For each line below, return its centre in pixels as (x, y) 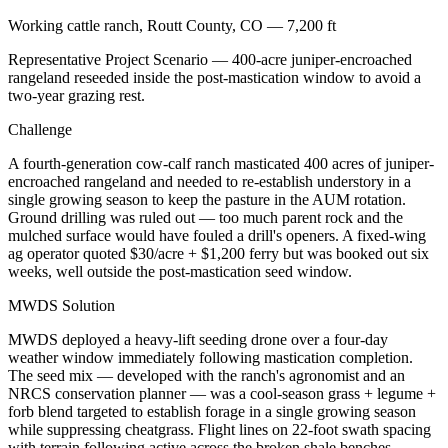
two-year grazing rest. (76, 96)
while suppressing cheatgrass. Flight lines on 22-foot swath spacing (219, 430)
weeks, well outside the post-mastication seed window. (180, 272)
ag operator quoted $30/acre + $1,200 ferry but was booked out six (218, 254)
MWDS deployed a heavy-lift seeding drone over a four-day (198, 340)
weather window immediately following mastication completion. (210, 358)
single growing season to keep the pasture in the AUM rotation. (207, 200)
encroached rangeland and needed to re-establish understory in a (209, 182)
